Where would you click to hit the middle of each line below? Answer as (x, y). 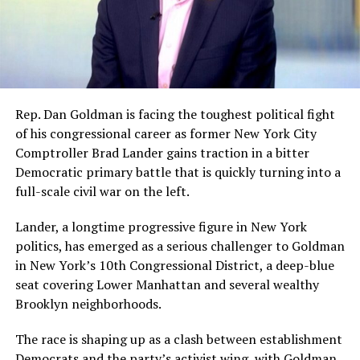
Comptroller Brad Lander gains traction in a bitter (162, 152)
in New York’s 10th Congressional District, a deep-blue (174, 265)
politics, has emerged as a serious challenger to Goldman (180, 245)
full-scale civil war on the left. (102, 191)
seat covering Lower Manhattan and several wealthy (167, 284)
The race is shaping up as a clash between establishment (178, 339)
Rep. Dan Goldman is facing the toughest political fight (175, 114)
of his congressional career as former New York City (166, 133)
